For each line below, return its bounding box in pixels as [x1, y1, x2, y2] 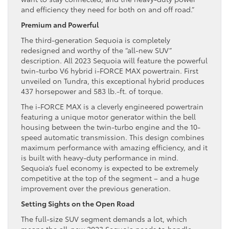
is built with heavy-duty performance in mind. [21, 152, 178, 163]
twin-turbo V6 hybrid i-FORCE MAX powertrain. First [21, 65, 198, 76]
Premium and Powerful [21, 19, 99, 30]
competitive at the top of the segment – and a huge [21, 172, 199, 183]
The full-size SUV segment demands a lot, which [21, 213, 187, 224]
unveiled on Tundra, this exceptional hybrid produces [21, 75, 204, 86]
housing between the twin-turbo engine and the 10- [21, 121, 200, 132]
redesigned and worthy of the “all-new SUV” [21, 44, 171, 55]
